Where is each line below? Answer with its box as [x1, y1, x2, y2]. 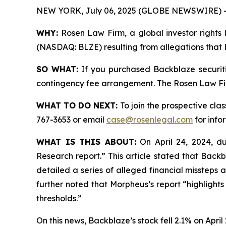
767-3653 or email [36, 115, 106, 125]
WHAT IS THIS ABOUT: [36, 137, 136, 147]
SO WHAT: [36, 64, 79, 75]
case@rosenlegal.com [106, 115, 193, 125]
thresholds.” [36, 193, 82, 204]
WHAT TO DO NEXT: [36, 100, 121, 111]
